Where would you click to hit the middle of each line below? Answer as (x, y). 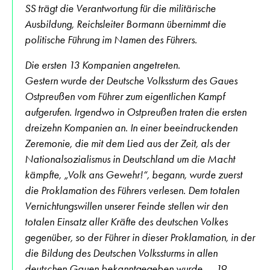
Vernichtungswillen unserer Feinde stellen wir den (126, 206)
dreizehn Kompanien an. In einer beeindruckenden (131, 127)
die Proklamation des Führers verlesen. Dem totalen (132, 190)
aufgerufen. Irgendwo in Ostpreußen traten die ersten (136, 112)
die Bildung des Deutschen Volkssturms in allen (121, 253)
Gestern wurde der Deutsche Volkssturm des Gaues (131, 80)
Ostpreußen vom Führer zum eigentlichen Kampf (125, 96)
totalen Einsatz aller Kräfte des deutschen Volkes (126, 221)
